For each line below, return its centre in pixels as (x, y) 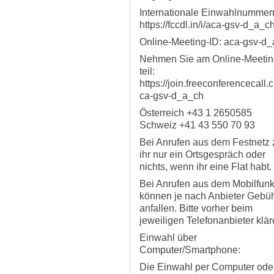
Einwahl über (168, 238)
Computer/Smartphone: (190, 250)
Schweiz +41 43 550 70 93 (197, 125)
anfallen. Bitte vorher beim (196, 208)
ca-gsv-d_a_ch (172, 96)
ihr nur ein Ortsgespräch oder (202, 154)
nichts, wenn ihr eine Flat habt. (206, 167)
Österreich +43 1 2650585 (196, 113)
